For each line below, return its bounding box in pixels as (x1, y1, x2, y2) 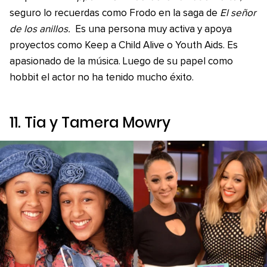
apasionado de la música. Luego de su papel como (10, 57, 233, 67)
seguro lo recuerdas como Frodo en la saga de (10, 8, 218, 18)
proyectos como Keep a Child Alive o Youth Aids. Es (10, 41, 238, 51)
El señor (218, 8, 256, 18)
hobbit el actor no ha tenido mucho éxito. (10, 73, 194, 83)
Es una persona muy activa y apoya (72, 24, 232, 35)
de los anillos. (10, 24, 70, 35)
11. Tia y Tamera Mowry (10, 113, 170, 132)
